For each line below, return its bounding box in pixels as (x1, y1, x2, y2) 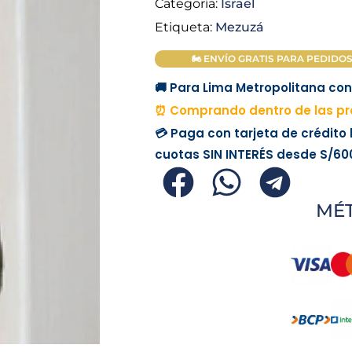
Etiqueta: (154, 19, 212, 35)
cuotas (154, 146, 203, 163)
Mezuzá (214, 19, 264, 35)
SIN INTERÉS (202, 146, 273, 163)
